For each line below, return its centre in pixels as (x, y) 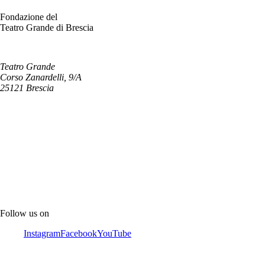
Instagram (42, 233)
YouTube (114, 233)
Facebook (79, 233)
